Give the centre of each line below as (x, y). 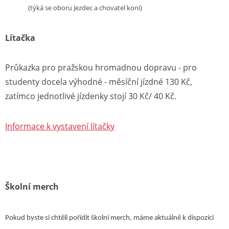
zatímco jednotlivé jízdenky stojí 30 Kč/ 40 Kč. (91, 96)
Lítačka (20, 38)
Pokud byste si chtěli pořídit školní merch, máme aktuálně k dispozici (109, 218)
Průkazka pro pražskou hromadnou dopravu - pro (101, 68)
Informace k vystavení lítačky (60, 127)
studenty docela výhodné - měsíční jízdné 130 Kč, (99, 82)
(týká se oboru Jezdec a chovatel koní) (85, 7)
